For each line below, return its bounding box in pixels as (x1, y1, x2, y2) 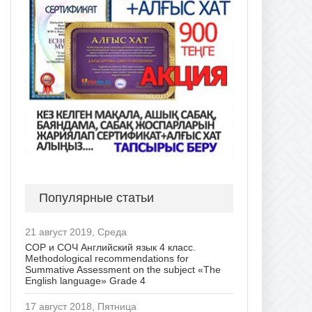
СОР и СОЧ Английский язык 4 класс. (25, 242, 196, 253)
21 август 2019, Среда (25, 226, 127, 237)
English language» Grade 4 (25, 275, 146, 286)
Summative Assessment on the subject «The (25, 264, 221, 275)
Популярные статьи (39, 191, 154, 205)
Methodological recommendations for (25, 253, 189, 264)
